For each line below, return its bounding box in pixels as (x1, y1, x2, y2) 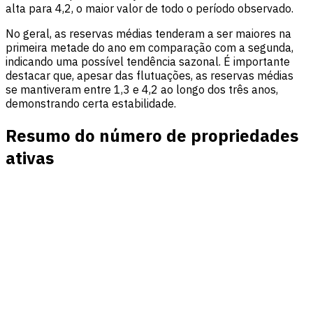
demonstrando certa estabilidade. (6, 96, 176, 111)
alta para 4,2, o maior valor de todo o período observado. (6, 1, 293, 16)
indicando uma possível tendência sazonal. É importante (6, 54, 290, 69)
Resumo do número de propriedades (6, 124, 298, 147)
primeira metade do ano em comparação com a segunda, (6, 41, 293, 55)
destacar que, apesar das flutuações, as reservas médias (6, 68, 293, 83)
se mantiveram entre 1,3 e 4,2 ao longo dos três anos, (6, 82, 278, 97)
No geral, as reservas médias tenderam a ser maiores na (6, 27, 291, 41)
